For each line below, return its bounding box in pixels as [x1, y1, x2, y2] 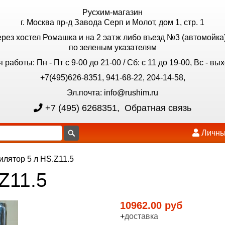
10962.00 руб [120, 200, 182, 211]
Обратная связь [122, 103, 191, 113]
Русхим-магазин [82, 8, 143, 17]
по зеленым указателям [68, 43, 157, 52]
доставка [125, 212, 158, 220]
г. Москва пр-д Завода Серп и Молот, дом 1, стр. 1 [21, 18, 204, 27]
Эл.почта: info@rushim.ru [67, 88, 158, 97]
